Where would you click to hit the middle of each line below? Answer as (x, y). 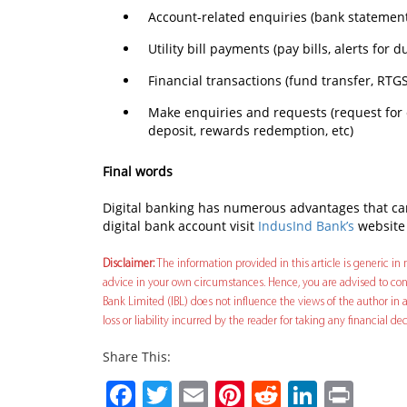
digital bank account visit (180, 226)
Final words (138, 172)
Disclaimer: (129, 264)
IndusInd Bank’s (306, 226)
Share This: (137, 357)
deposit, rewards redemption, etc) (251, 131)
